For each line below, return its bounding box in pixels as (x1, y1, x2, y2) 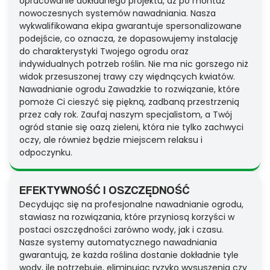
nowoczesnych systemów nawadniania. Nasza (19, 7, 216, 20)
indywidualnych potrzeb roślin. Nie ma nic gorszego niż (19, 58, 248, 71)
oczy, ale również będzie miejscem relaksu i (19, 134, 202, 146)
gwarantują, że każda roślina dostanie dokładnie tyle (19, 249, 239, 262)
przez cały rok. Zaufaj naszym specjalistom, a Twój (19, 108, 232, 121)
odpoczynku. (19, 146, 72, 159)
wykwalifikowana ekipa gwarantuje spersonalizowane (19, 20, 242, 33)
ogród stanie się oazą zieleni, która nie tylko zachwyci (19, 121, 243, 134)
